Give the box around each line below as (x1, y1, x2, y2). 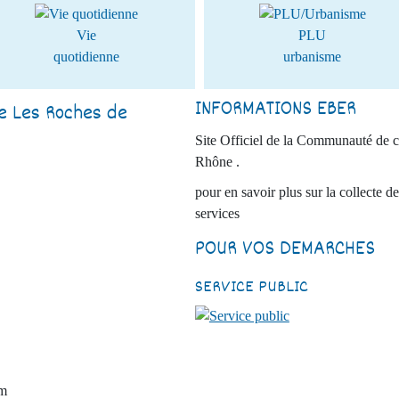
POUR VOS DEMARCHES (194, 234, 375, 265)
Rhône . (194, 154, 240, 169)
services (194, 206, 240, 221)
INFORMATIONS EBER (194, 94, 356, 125)
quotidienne (53, 49, 120, 64)
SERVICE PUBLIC (194, 275, 308, 300)
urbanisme (283, 49, 342, 64)
